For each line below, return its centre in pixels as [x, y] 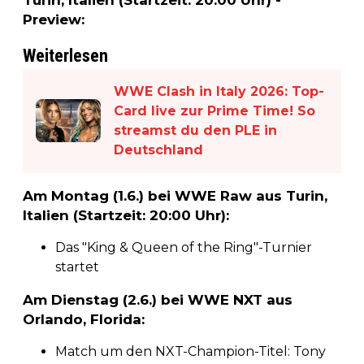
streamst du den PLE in [195, 130]
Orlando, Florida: [84, 319]
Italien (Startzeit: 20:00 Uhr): [126, 215]
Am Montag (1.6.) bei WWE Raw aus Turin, [175, 195]
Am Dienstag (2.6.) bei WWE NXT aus [158, 299]
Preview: [54, 19]
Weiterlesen [65, 55]
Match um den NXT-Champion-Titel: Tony [191, 351]
